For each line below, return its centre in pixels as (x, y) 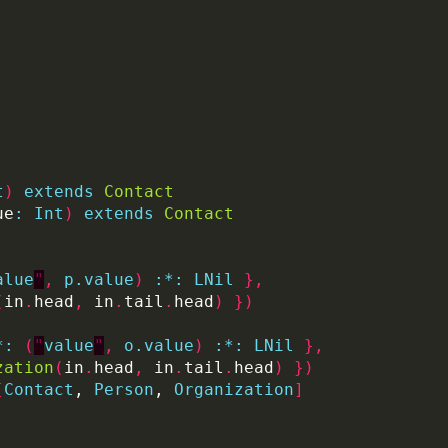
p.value (99, 279)
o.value (159, 345)
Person (124, 389)
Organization (234, 389)
